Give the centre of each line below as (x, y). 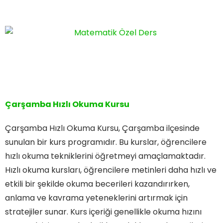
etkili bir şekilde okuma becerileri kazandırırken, (97, 184)
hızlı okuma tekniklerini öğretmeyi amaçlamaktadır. (105, 156)
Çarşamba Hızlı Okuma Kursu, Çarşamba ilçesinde (102, 128)
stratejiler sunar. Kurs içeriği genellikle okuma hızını (103, 212)
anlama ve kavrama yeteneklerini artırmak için (96, 198)
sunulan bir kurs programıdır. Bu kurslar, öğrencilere (106, 142)
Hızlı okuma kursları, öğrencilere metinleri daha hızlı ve (111, 170)
